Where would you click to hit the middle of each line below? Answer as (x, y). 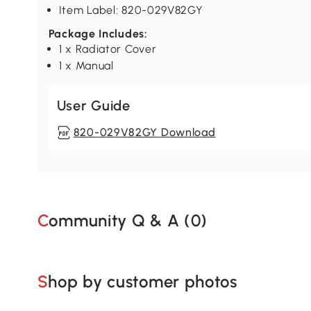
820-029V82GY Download (144, 133)
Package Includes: (98, 34)
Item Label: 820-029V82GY (131, 10)
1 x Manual (86, 66)
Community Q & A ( (120, 220)
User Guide (93, 106)
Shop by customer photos (143, 281)
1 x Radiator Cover (108, 49)
